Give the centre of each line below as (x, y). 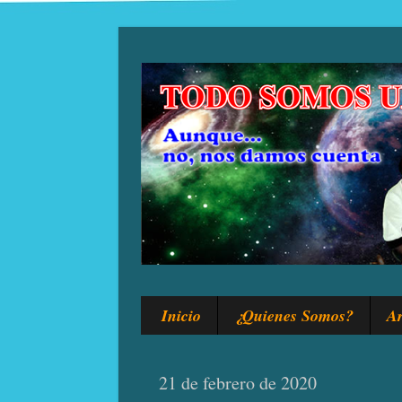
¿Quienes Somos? (293, 315)
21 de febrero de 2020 (238, 383)
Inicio (181, 315)
